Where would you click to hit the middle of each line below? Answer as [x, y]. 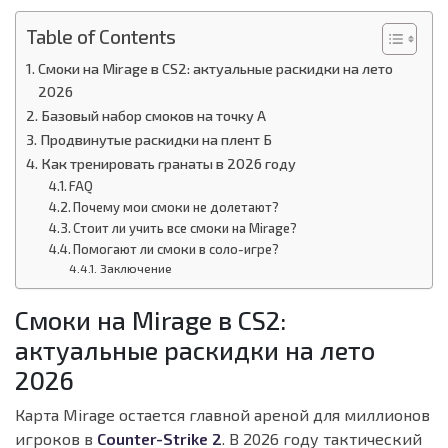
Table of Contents [101, 36]
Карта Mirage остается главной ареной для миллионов [222, 415]
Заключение [135, 268]
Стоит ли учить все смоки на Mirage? [185, 228]
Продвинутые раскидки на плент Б [155, 140]
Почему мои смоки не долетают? [176, 207]
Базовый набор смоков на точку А [153, 116]
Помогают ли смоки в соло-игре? [176, 249]
